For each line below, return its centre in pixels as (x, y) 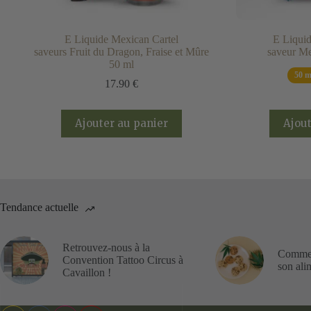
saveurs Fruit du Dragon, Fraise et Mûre (121, 51)
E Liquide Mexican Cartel (121, 39)
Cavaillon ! (87, 272)
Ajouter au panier (121, 124)
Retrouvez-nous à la (106, 247)
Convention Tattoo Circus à (123, 260)
